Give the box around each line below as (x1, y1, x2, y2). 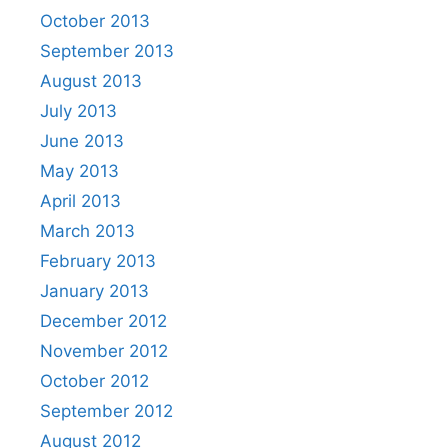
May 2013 (40, 161, 119, 181)
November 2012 (40, 341, 168, 361)
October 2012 (40, 371, 149, 391)
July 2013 (40, 101, 117, 121)
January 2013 (40, 281, 149, 301)
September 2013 (40, 41, 174, 61)
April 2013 (40, 191, 121, 211)
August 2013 (40, 71, 142, 91)
